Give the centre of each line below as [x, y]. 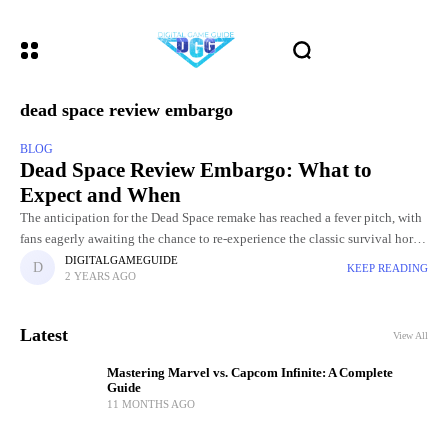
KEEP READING [387, 267]
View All [410, 335]
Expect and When [100, 195]
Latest [44, 335]
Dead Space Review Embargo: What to [196, 170]
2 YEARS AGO [101, 275]
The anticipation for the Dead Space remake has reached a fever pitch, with [221, 218]
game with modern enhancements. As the [129, 260]
